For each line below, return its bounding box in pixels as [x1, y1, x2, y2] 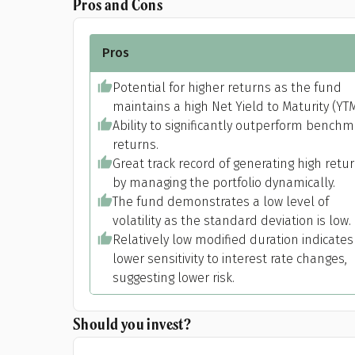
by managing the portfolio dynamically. [113, 175, 335, 190]
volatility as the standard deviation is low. [113, 213, 351, 228]
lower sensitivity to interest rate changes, [113, 251, 347, 266]
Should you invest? [73, 313, 192, 334]
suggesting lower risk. [113, 270, 235, 285]
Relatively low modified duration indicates [113, 232, 353, 247]
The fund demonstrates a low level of [113, 194, 329, 209]
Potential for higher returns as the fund [113, 80, 342, 95]
